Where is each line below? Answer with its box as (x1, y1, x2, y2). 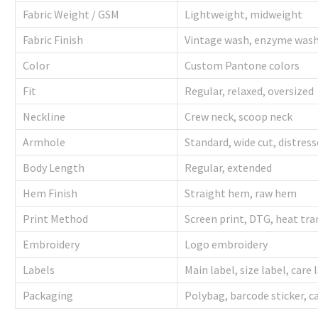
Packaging (23, 288, 73, 303)
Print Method (23, 212, 88, 226)
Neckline (23, 109, 65, 124)
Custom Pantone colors (185, 58, 300, 73)
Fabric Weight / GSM (23, 7, 119, 22)
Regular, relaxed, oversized (185, 84, 314, 99)
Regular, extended (185, 160, 272, 175)
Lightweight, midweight (185, 7, 302, 22)
